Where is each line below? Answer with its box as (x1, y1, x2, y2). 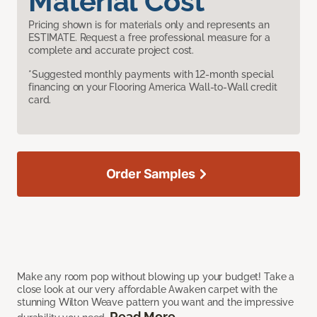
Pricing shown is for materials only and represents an (28, 18, 270, 30)
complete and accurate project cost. (28, 44, 195, 56)
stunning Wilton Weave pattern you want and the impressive (17, 296, 294, 308)
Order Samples (105, 166, 196, 181)
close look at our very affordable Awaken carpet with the (17, 283, 278, 295)
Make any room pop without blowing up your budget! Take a (17, 270, 295, 282)
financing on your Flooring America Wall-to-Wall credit (28, 81, 277, 93)
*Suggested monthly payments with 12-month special (28, 68, 275, 80)
